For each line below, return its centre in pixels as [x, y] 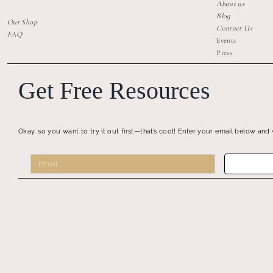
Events [226, 40]
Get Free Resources [117, 90]
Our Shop [22, 22]
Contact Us [234, 28]
